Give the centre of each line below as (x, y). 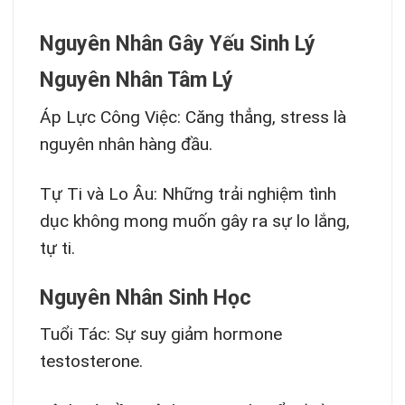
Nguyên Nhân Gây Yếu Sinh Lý (177, 43)
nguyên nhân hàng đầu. (126, 144)
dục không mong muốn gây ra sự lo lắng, (194, 221)
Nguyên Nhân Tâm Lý (136, 80)
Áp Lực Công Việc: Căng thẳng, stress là (193, 117)
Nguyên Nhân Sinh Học (145, 297)
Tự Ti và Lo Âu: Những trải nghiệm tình (188, 193)
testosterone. (91, 362)
